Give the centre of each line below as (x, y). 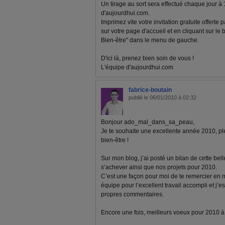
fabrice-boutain (150, 90)
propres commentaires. (132, 194)
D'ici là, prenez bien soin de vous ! (147, 58)
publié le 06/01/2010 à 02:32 (162, 97)
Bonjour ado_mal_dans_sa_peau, (148, 122)
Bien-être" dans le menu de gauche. (150, 40)
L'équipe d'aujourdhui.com (137, 67)
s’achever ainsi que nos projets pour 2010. (159, 167)
